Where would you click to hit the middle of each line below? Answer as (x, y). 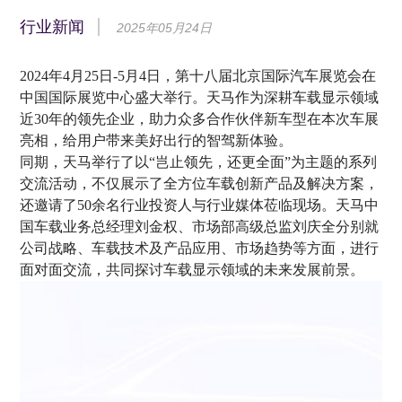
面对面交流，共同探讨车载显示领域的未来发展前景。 (192, 270)
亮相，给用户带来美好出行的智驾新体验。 (157, 140)
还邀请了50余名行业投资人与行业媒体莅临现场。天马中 (200, 205)
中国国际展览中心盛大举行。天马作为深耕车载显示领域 (200, 97)
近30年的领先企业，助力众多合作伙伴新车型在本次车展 (200, 119)
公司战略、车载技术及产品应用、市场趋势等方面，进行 (200, 248)
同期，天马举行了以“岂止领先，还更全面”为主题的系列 (199, 162)
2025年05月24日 (165, 28)
